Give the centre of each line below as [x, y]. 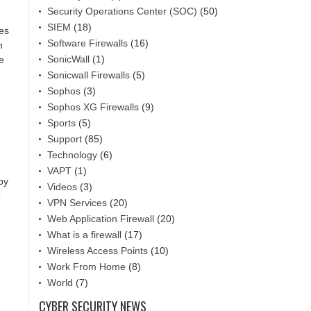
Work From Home [86, 266]
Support [65, 138]
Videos [62, 186]
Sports [61, 123]
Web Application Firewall [101, 218]
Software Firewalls [87, 43]
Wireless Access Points [98, 250]
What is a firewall [84, 234]
